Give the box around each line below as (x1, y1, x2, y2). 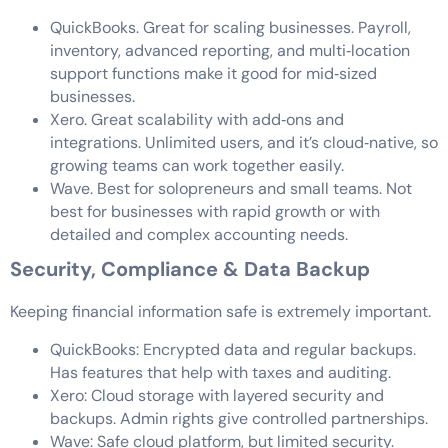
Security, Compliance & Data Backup (10, 256, 370, 283)
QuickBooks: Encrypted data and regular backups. (50, 338, 416, 360)
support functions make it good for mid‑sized (50, 63, 377, 85)
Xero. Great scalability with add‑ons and (50, 109, 344, 131)
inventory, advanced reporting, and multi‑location (50, 40, 410, 62)
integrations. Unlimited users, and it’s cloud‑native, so (50, 132, 438, 154)
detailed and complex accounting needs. (50, 224, 348, 246)
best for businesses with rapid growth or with (50, 201, 380, 223)
